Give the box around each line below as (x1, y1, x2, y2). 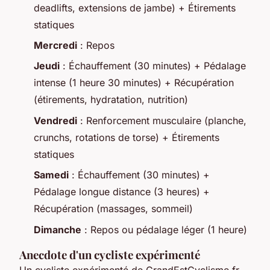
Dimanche (34, 223, 81, 236)
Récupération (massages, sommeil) (34, 202, 193, 215)
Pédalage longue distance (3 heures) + (34, 186, 210, 198)
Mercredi (34, 39, 77, 52)
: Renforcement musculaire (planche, (77, 114, 246, 127)
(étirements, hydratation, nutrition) (34, 93, 188, 106)
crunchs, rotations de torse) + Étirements (34, 131, 219, 143)
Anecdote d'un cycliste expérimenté (19, 246, 200, 262)
